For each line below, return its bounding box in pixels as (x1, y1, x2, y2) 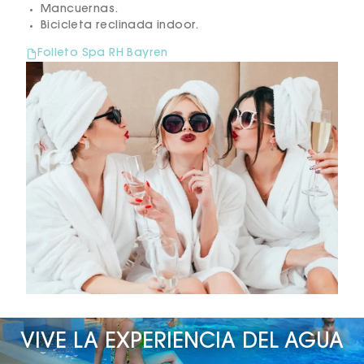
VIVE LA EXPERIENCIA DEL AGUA (20, 332, 344, 354)
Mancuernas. (41, 4, 119, 15)
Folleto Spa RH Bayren (37, 48, 168, 59)
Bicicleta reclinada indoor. (41, 20, 199, 32)
